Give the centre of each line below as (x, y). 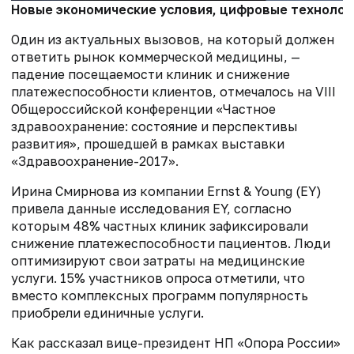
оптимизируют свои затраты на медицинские (158, 261)
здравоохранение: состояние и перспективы (154, 127)
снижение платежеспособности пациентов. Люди (171, 244)
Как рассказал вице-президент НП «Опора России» (176, 343)
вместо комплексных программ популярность (160, 296)
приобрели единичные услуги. (107, 313)
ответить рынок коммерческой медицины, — (156, 57)
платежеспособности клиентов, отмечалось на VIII (173, 92)
